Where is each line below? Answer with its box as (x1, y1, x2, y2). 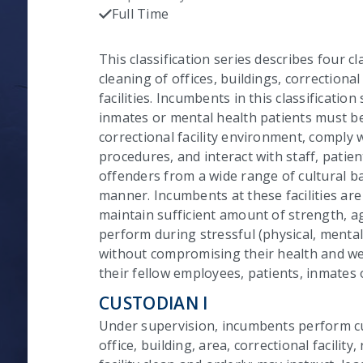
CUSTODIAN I (99, 291, 208, 314)
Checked (105, 19, 152, 32)
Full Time (112, 4, 169, 23)
